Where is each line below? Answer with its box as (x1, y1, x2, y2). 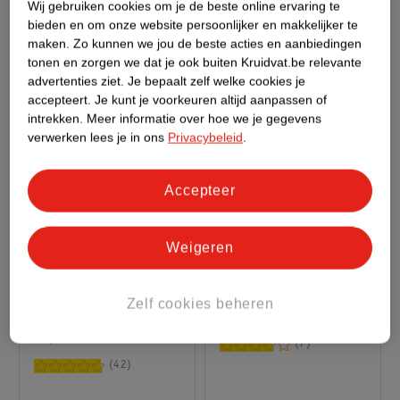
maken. (28, 36, 71, 51)
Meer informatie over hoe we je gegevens (87, 111, 322, 126)
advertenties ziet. (28, 73, 125, 88)
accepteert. (28, 92, 92, 107)
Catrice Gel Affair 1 (34, 289, 154, 304)
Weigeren (166, 239, 234, 255)
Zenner (220, 289, 264, 304)
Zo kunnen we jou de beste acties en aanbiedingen (73, 36, 362, 51)
